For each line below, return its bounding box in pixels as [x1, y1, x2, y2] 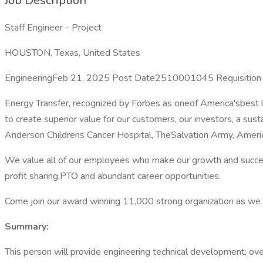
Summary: [5, 220, 49, 233]
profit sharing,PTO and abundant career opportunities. [5, 170, 221, 183]
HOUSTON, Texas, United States [5, 46, 140, 59]
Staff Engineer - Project [5, 21, 102, 34]
